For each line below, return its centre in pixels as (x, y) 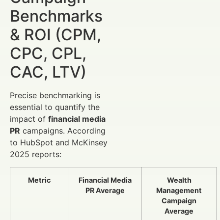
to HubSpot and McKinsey (59, 142)
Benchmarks (56, 16)
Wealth (179, 180)
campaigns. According (63, 130)
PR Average (105, 191)
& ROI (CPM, (55, 34)
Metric (39, 180)
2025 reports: (36, 154)
